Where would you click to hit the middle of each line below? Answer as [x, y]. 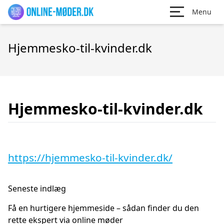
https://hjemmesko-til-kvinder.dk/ [90, 157]
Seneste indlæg [37, 188]
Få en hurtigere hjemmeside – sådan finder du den [103, 208]
